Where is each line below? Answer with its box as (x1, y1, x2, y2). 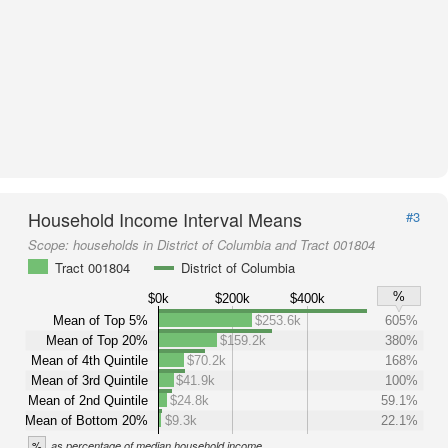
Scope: (28, 235, 73, 254)
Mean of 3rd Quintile (31, 372, 148, 388)
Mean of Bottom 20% (25, 412, 148, 428)
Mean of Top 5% (53, 312, 148, 328)
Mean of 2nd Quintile (28, 392, 148, 408)
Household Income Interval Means (28, 206, 302, 232)
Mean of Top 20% (46, 332, 148, 348)
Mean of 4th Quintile (31, 352, 148, 368)
